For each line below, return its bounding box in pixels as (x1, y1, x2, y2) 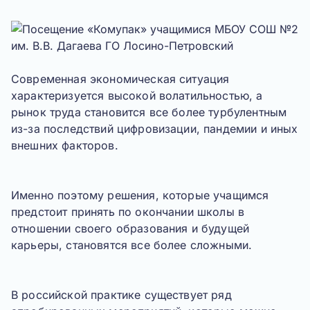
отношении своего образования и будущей (11, 221, 250, 235)
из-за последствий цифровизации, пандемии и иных (11, 122, 298, 136)
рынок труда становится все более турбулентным (11, 105, 287, 119)
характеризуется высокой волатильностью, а (11, 89, 263, 102)
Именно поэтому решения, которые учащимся (11, 188, 269, 202)
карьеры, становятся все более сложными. (11, 238, 253, 252)
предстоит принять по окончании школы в (11, 205, 245, 219)
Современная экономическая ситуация (11, 72, 230, 86)
